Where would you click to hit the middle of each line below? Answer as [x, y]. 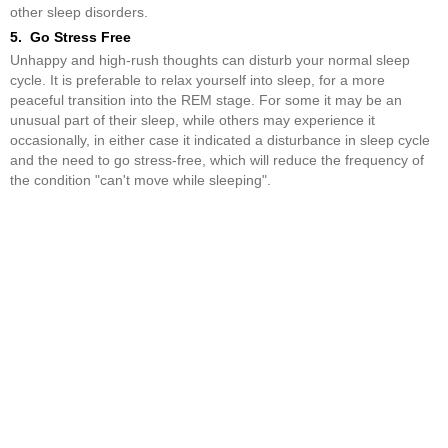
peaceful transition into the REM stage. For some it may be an [206, 99]
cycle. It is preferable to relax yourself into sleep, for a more [197, 79]
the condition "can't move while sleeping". [140, 179]
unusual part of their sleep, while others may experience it [192, 119]
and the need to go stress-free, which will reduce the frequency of [217, 159]
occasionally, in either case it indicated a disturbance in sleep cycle [220, 139]
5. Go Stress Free [70, 36]
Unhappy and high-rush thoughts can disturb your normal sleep [210, 59]
